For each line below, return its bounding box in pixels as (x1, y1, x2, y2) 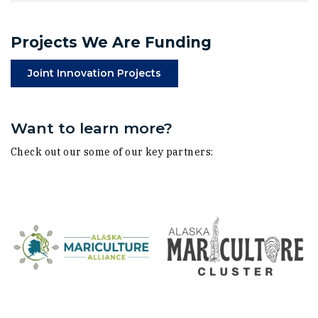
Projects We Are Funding (11, 33, 212, 52)
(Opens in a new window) (160, 66, 295, 79)
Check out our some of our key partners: (11, 146, 214, 159)
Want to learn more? (11, 119, 172, 137)
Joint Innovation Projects (27, 67, 161, 80)
